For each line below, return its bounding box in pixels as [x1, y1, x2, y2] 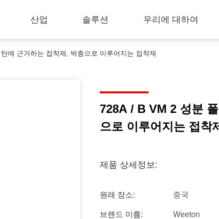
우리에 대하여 [143, 15, 199, 24]
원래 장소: [100, 191, 135, 199]
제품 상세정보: [100, 160, 157, 170]
